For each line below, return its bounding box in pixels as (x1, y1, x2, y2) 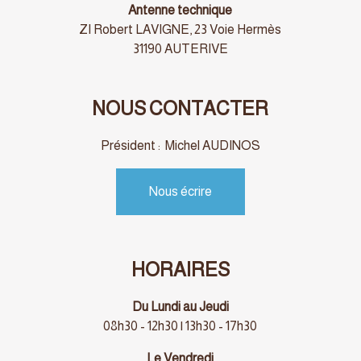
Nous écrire (148, 184, 212, 198)
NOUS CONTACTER (92, 97, 269, 119)
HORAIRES (131, 259, 230, 281)
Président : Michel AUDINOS (100, 138, 260, 152)
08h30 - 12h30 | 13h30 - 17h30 (103, 319, 258, 334)
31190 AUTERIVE (132, 41, 228, 56)
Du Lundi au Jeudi (131, 300, 229, 314)
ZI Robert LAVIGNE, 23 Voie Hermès (79, 22, 282, 36)
